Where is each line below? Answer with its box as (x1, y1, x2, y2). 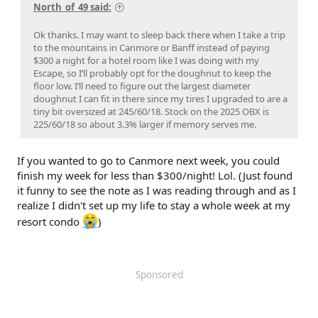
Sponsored (135, 268, 183, 281)
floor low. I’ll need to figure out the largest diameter (33, 79, 251, 92)
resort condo (17, 214, 82, 229)
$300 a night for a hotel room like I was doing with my (33, 53, 259, 67)
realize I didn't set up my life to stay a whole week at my (17, 197, 290, 212)
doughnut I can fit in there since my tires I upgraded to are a (33, 92, 287, 105)
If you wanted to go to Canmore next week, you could (17, 153, 280, 168)
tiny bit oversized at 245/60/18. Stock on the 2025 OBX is (33, 104, 269, 118)
